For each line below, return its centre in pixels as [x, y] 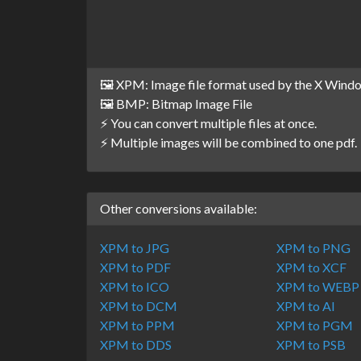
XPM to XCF [312, 267]
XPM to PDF [135, 267]
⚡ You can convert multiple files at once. [208, 123]
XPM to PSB [311, 344]
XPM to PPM [137, 325]
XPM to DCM [139, 306]
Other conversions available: [178, 208]
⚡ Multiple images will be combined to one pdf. [228, 142]
